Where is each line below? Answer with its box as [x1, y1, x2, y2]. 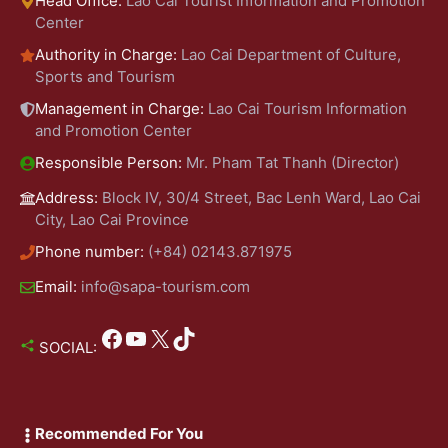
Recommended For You [35, 423, 203, 443]
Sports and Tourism [35, 66, 175, 86]
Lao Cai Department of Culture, [181, 44, 401, 64]
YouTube [123, 322, 137, 352]
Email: [35, 276, 81, 296]
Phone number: [35, 241, 148, 261]
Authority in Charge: [35, 44, 181, 64]
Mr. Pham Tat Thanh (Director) [186, 152, 399, 172]
